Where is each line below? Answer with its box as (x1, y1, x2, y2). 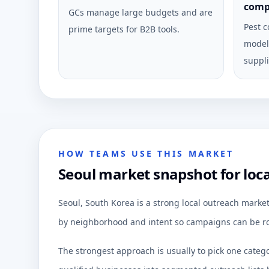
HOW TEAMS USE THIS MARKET (58, 148, 234, 159)
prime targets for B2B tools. (68, 23, 180, 35)
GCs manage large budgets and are (68, 7, 213, 18)
